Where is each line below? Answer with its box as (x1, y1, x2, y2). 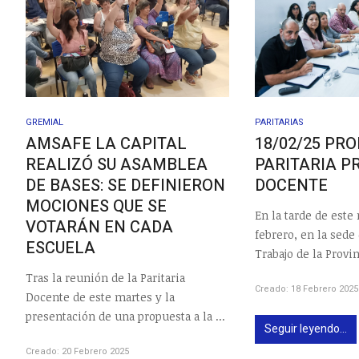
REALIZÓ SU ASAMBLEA (26, 153, 208, 177)
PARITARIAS (255, 115, 305, 130)
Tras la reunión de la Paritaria (26, 269, 185, 285)
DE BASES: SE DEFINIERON (26, 174, 225, 198)
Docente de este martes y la (26, 288, 175, 305)
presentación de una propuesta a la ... (26, 308, 225, 324)
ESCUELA (26, 236, 95, 260)
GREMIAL (26, 115, 63, 130)
